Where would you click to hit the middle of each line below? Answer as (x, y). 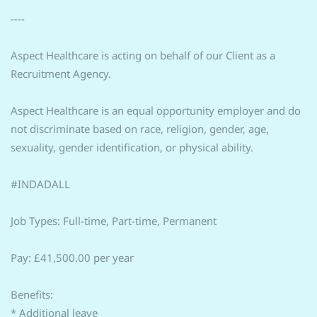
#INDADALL (40, 184)
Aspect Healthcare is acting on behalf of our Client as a (143, 55)
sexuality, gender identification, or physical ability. (132, 147)
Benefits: (32, 294)
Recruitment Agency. (61, 74)
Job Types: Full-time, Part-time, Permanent (114, 221)
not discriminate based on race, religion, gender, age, (140, 129)
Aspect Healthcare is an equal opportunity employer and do (156, 110)
